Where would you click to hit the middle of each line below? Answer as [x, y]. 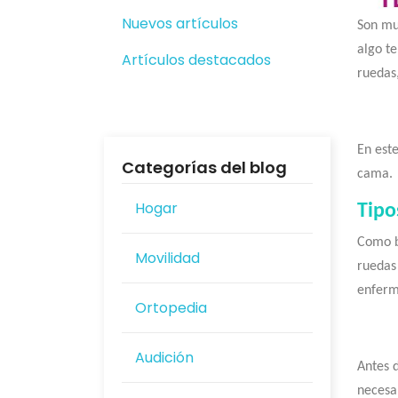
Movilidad [167, 258]
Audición [164, 358]
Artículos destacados [196, 60]
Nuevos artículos [180, 24]
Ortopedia [171, 308]
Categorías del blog [204, 167]
